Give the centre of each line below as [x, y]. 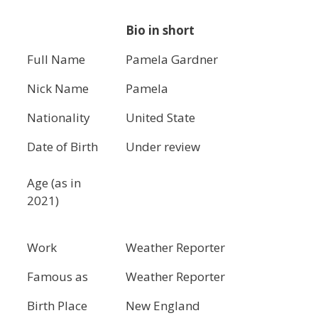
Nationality [59, 117]
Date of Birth [62, 147]
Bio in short [160, 30]
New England [163, 306]
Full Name [56, 59]
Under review [163, 147]
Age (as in [54, 182]
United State [160, 117]
